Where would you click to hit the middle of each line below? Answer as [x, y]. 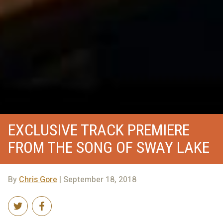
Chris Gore [38, 180]
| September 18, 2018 [97, 180]
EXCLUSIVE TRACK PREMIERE [99, 130]
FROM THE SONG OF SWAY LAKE [109, 147]
